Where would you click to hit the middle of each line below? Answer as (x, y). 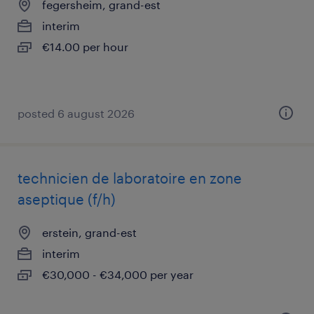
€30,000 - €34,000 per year (118, 274)
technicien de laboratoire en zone (130, 178)
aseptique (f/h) (67, 199)
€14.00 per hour (85, 47)
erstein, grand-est (89, 232)
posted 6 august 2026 (76, 113)
